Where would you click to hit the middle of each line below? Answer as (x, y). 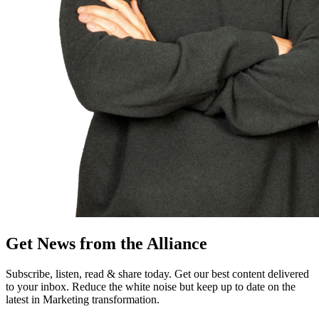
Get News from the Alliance (106, 243)
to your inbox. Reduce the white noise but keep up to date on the (151, 286)
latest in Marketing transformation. (83, 299)
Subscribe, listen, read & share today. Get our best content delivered (157, 273)
